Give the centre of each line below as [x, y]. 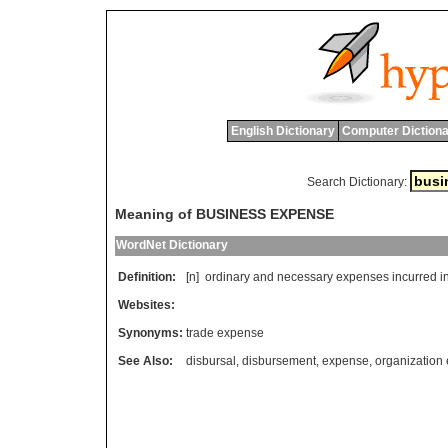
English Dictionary [282, 131]
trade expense [225, 333]
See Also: [145, 361]
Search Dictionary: [356, 182]
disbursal [211, 361]
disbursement [279, 361]
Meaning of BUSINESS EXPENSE [224, 214]
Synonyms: [150, 333]
